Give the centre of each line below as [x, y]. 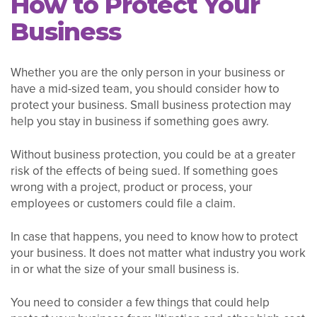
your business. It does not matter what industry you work [158, 253]
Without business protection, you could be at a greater [153, 154]
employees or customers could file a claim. [123, 203]
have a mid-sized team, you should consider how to [145, 89]
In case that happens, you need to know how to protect [154, 236]
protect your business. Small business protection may [151, 105]
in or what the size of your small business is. [125, 269]
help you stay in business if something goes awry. [140, 122]
